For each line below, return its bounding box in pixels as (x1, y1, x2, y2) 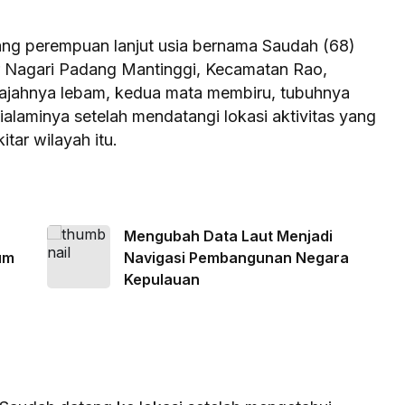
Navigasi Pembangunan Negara (123, 249, 349, 268)
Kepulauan (123, 270, 200, 289)
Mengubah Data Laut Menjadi (123, 227, 333, 246)
